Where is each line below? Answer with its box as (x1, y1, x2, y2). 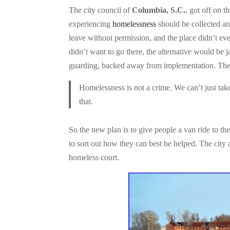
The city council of (69, 6, 132, 15)
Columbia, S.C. (132, 6, 186, 15)
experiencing (69, 20, 113, 29)
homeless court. (69, 153, 120, 162)
